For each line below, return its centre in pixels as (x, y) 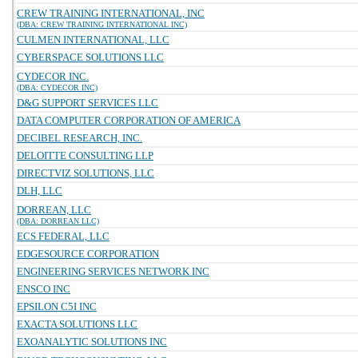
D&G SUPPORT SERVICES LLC (88, 103)
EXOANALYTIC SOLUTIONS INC (92, 342)
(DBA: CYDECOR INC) (57, 88)
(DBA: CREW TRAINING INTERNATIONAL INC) (102, 24)
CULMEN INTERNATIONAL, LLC (93, 40)
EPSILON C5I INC (57, 306)
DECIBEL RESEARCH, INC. (80, 138)
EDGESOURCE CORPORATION (88, 254)
